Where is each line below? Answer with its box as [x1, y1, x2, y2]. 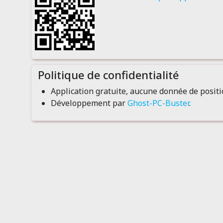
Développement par [50, 98, 127, 109]
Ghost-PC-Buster [127, 98, 189, 109]
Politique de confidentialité [34, 67, 179, 82]
